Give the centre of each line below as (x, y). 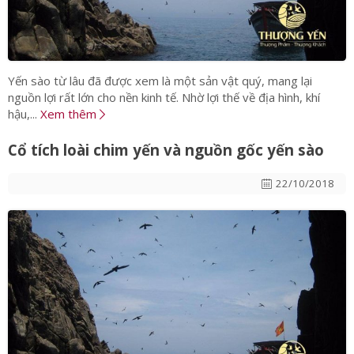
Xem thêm (70, 114)
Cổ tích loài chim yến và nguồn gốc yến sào (166, 150)
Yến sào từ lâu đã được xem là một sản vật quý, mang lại (160, 81)
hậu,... (24, 114)
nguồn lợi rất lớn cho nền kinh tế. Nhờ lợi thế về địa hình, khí (164, 98)
